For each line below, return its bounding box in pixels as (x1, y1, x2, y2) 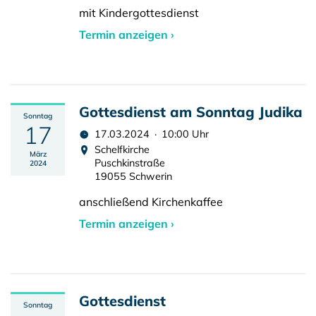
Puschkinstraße (95, 157, 165, 169)
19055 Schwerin (95, 170, 172, 183)
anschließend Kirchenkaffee (79, 195, 223, 209)
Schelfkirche (95, 143, 150, 156)
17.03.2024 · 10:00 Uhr (95, 128, 209, 140)
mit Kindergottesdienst (79, 6, 199, 20)
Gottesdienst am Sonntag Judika (79, 103, 303, 121)
